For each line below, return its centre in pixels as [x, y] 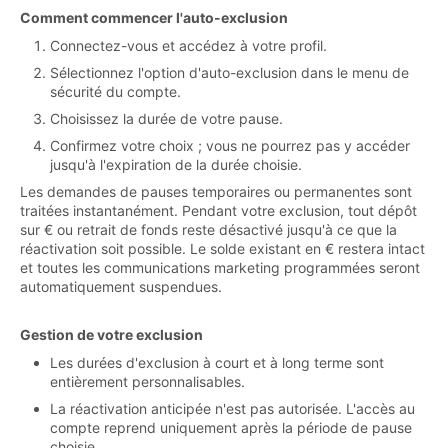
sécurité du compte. [115, 91]
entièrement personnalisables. [147, 381]
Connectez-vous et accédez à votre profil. [188, 45]
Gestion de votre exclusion [111, 334]
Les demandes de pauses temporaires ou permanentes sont [216, 191]
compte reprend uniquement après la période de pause [231, 427]
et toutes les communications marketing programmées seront [220, 267]
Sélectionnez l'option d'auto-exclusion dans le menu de [229, 72]
